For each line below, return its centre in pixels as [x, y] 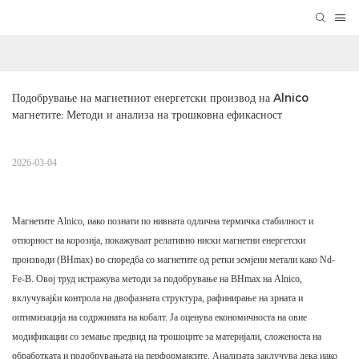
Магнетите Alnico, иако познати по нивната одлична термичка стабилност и [163, 222]
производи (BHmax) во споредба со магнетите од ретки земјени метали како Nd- [173, 260]
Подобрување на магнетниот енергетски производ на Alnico [160, 98]
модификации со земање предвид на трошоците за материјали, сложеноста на [167, 337]
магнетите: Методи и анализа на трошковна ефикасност [147, 115]
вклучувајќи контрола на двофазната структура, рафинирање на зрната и [157, 298]
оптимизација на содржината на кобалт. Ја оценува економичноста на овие [159, 318]
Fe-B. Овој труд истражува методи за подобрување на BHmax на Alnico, [157, 279]
